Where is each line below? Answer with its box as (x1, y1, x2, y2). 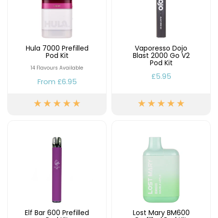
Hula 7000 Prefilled (25, 43, 89, 53)
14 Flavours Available (31, 64, 83, 72)
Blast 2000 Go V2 (132, 51, 190, 60)
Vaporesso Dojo (135, 43, 187, 53)
